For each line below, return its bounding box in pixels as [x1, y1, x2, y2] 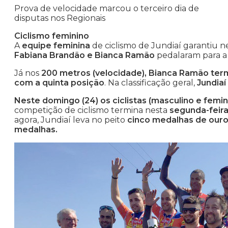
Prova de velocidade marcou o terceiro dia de [14, 4, 199, 14]
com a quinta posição [14, 78, 104, 88]
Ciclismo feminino [14, 31, 89, 41]
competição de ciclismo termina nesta [14, 105, 169, 116]
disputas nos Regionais [14, 13, 105, 23]
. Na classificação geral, [104, 78, 197, 88]
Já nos [14, 68, 41, 78]
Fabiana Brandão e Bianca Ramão [14, 50, 155, 61]
